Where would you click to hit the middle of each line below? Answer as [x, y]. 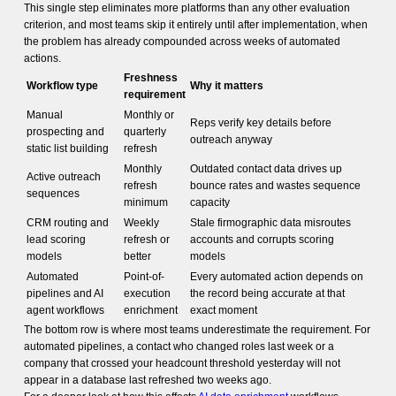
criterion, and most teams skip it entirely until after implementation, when [195, 25]
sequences [53, 194]
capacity [209, 202]
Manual [44, 115]
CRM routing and [67, 223]
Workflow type [62, 86]
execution [147, 293]
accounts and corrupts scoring [262, 240]
